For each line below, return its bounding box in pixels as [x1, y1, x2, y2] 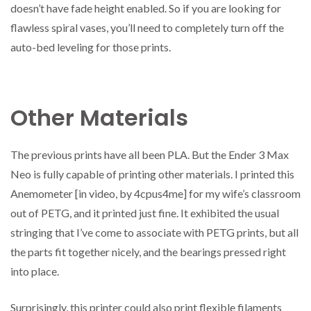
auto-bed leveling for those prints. [10, 40, 171, 54]
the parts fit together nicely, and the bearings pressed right [10, 245, 286, 259]
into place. [10, 264, 59, 278]
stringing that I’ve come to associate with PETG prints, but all [10, 226, 299, 239]
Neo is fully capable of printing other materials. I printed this [10, 167, 294, 181]
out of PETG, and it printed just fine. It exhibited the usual [10, 206, 279, 220]
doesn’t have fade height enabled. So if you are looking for [10, 1, 281, 15]
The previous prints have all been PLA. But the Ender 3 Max [10, 148, 289, 162]
